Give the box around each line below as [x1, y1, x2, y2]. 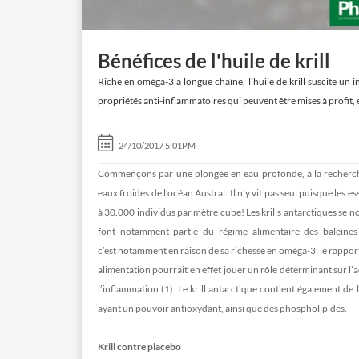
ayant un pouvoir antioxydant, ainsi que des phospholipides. [98, 302, 349, 315]
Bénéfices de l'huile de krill [98, 49, 330, 73]
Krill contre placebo [98, 341, 181, 353]
